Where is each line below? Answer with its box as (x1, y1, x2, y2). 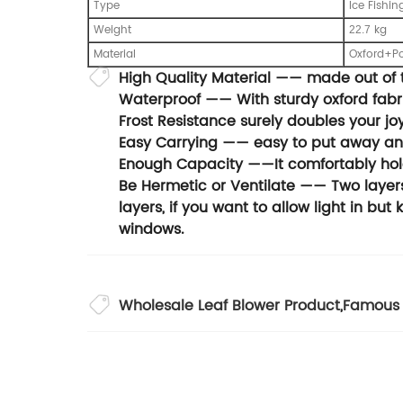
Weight (94, 22, 131, 40)
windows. (119, 218, 184, 242)
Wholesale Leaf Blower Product (119, 294, 340, 318)
